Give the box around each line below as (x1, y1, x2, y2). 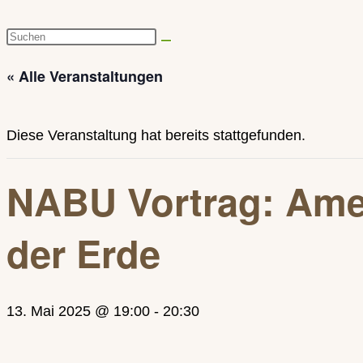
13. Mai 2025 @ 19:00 (6, 303, 150, 319)
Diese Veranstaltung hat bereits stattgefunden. (6, 127, 305, 143)
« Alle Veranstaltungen (6, 66, 163, 87)
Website (6, 53, 58, 69)
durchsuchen (6, 79, 89, 95)
